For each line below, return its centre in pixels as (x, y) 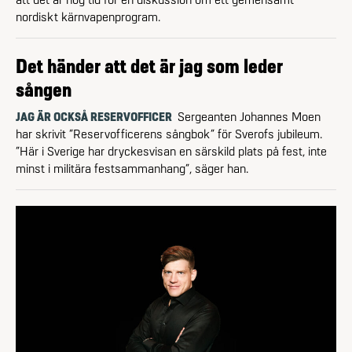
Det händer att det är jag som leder (149, 66)
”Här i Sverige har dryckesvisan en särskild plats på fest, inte (171, 151)
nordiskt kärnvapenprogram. (88, 17)
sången (44, 90)
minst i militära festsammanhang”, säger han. (132, 169)
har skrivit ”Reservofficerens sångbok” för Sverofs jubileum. (169, 134)
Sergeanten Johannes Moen (249, 117)
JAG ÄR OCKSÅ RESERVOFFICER (95, 117)
